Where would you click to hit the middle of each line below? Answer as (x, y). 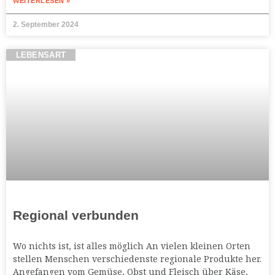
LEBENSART (41, 55)
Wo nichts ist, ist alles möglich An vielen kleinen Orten (132, 246)
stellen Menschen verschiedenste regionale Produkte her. (137, 259)
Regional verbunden (76, 215)
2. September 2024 (46, 25)
